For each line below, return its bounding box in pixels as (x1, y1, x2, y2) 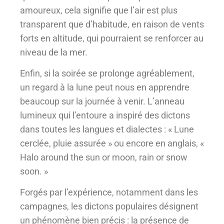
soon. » (20, 165, 48, 176)
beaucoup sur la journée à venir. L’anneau (20, 95, 184, 106)
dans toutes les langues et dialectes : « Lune (20, 123, 194, 134)
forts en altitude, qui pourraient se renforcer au (20, 32, 203, 43)
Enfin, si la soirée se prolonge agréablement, (20, 67, 194, 78)
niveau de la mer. (20, 46, 87, 57)
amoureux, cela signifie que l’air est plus (20, 4, 177, 15)
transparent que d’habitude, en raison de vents (20, 18, 204, 29)
